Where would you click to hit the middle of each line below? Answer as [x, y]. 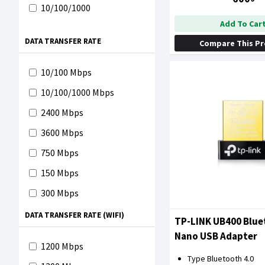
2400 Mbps [62, 112]
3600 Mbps [62, 132]
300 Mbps [60, 193]
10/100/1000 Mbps [77, 92]
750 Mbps [60, 153]
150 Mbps [60, 173]
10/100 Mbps [66, 72]
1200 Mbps [62, 246]
